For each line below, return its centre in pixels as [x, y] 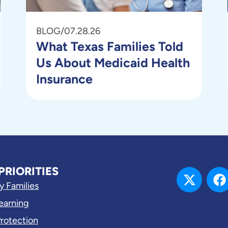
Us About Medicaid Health [113, 63]
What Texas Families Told [109, 47]
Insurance [64, 79]
